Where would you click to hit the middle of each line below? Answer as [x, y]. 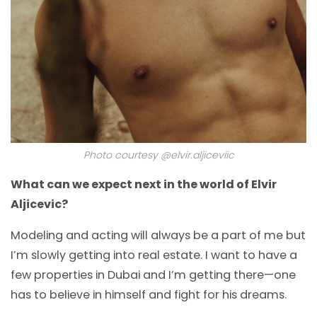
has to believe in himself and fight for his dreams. [149, 294]
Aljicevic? [39, 204]
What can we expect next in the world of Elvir [144, 184]
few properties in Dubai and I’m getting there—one [153, 275]
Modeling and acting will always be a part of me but [158, 235]
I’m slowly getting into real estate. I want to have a [154, 255]
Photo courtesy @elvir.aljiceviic [158, 155]
